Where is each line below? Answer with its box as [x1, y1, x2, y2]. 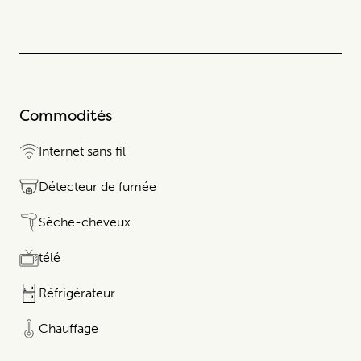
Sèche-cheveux [39, 214, 131, 230]
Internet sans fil [39, 143, 126, 159]
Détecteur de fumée [39, 178, 156, 194]
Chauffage [39, 320, 98, 336]
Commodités [19, 104, 112, 126]
